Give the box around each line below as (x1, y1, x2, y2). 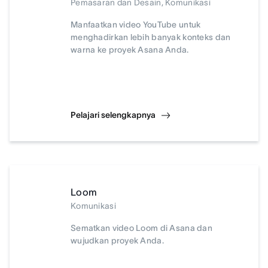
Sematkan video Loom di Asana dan (71, 223, 212, 233)
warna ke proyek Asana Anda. (71, 45, 189, 54)
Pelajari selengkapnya (71, 110, 156, 120)
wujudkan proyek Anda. (71, 236, 164, 245)
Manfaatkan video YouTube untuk (71, 20, 201, 29)
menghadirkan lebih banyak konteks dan (71, 32, 231, 42)
